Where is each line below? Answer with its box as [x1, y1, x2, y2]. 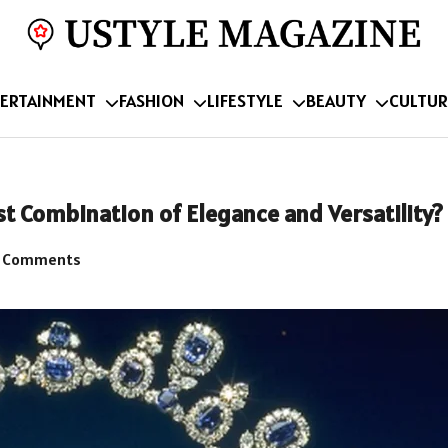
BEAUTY [306, 89, 366, 112]
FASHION [119, 89, 184, 112]
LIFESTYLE [207, 89, 283, 112]
